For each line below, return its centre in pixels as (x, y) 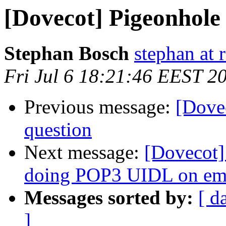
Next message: (84, 152)
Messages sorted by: (109, 198)
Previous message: (100, 107)
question (58, 130)
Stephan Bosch (67, 53)
